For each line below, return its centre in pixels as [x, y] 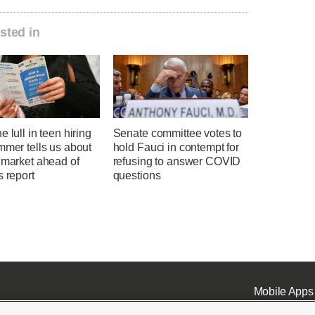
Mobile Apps [283, 291]
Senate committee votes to [178, 134]
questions [137, 176]
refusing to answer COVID [177, 162]
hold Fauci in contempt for [176, 148]
